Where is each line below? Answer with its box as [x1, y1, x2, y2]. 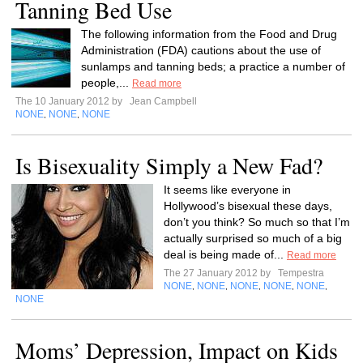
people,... [81, 76, 132, 89]
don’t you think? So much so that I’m [164, 216, 350, 228]
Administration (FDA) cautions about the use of [81, 44, 321, 57]
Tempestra [275, 267, 324, 279]
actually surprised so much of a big [164, 232, 342, 245]
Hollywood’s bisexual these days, [164, 199, 332, 212]
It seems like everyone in [164, 183, 291, 196]
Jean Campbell [127, 96, 197, 107]
